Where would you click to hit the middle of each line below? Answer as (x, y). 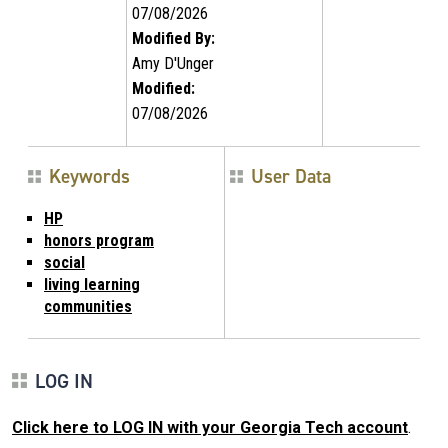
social (64, 262)
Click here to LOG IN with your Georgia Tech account (210, 427)
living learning (92, 284)
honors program (99, 240)
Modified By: (173, 38)
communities (88, 306)
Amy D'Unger (173, 63)
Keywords (89, 176)
